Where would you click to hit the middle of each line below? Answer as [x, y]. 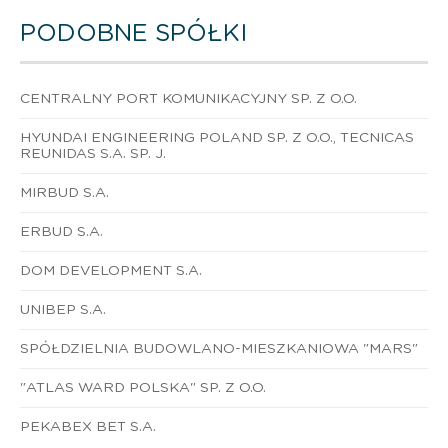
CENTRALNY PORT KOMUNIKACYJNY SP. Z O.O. [188, 98]
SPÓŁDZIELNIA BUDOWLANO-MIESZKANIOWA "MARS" [219, 348]
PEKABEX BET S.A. [88, 426]
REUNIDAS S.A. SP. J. [93, 153]
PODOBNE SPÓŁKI [133, 33]
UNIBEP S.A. [63, 309]
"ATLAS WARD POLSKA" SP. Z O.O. [143, 387]
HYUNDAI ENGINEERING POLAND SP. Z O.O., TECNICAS [217, 137]
